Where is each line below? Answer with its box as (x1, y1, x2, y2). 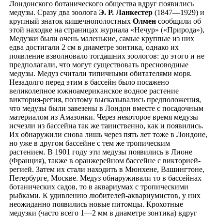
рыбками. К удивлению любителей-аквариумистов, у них (9, 191, 201, 200)
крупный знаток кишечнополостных (9, 16, 133, 25)
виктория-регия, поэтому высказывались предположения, (9, 95, 201, 104)
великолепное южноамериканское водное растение (9, 86, 179, 95)
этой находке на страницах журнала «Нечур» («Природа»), (9, 25, 204, 34)
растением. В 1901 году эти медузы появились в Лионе (9, 147, 192, 156)
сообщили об (156, 16, 201, 25)
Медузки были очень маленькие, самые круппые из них (9, 34, 194, 43)
